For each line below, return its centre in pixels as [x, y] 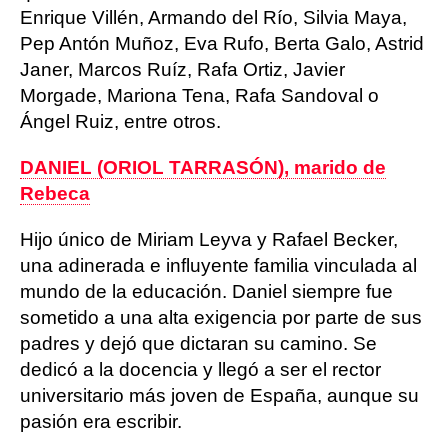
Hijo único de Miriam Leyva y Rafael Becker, [209, 239]
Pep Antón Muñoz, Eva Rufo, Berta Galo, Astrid [222, 43]
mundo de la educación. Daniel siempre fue [206, 291]
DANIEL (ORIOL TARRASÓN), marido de [203, 167]
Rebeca [55, 193]
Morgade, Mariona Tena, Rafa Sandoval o [199, 95]
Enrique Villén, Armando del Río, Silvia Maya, [213, 17]
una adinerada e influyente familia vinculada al [218, 265]
